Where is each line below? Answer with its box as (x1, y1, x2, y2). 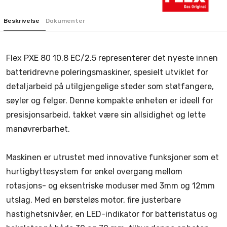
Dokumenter (46, 17, 85, 24)
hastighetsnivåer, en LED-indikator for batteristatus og (6, 209, 217, 219)
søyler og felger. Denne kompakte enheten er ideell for (6, 96, 213, 105)
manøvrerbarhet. (6, 124, 70, 134)
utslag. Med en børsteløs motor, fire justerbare (6, 195, 181, 205)
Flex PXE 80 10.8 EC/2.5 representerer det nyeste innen (6, 53, 218, 63)
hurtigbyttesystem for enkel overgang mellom (6, 167, 182, 176)
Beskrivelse (4, 17, 40, 24)
